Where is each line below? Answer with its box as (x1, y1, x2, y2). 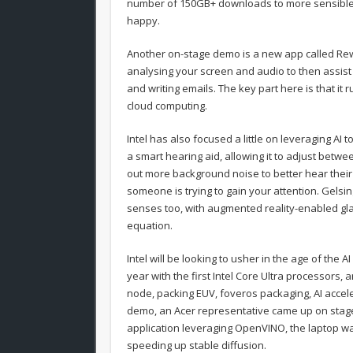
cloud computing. (127, 98, 207, 113)
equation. (127, 218, 173, 233)
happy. (127, 13, 160, 28)
